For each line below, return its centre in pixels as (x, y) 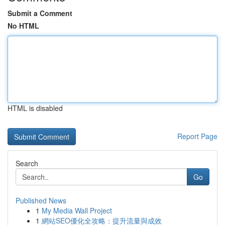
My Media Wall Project (77, 210)
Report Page (197, 136)
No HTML (23, 26)
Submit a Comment (40, 13)
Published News (41, 200)
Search (27, 163)
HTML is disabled (35, 108)
